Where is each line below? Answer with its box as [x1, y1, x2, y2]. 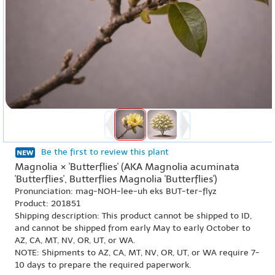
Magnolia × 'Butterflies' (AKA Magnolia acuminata [15, 161, 239, 172]
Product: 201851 [15, 198, 80, 209]
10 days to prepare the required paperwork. [15, 260, 191, 270]
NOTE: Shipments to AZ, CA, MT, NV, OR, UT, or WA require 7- [15, 247, 260, 258]
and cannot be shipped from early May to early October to [15, 223, 250, 233]
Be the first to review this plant [41, 147, 169, 157]
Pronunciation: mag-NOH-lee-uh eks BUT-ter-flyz [15, 186, 217, 196]
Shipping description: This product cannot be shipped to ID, [15, 211, 252, 221]
